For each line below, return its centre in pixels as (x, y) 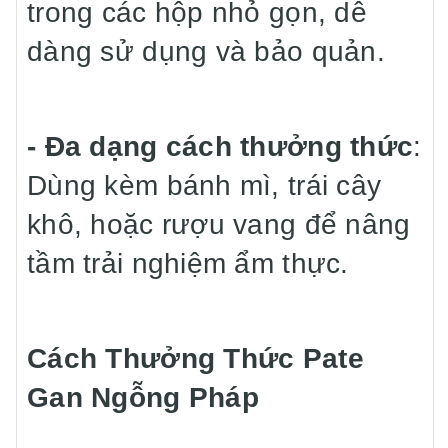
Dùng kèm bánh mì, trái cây (204, 185)
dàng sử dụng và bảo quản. (206, 51)
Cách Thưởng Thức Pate (195, 358)
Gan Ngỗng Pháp (143, 397)
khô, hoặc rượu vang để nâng (219, 224)
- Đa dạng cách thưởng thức (220, 146)
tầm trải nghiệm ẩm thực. (188, 263)
